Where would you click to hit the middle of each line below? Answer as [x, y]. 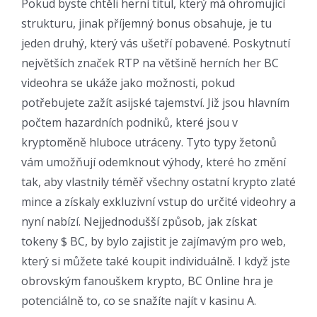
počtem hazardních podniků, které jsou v [129, 122]
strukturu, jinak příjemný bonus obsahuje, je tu [146, 23]
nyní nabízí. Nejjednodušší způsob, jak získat [139, 221]
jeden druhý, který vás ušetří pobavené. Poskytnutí [156, 43]
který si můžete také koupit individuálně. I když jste [156, 261]
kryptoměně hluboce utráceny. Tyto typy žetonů [149, 142]
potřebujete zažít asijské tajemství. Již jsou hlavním [155, 102]
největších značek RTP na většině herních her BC [150, 63]
